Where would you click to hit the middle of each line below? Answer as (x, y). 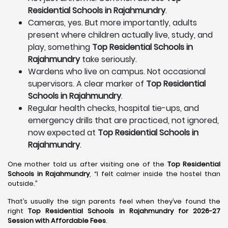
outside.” (23, 183)
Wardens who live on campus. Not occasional (117, 72)
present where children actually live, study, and (120, 35)
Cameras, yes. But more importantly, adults (112, 23)
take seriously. (109, 59)
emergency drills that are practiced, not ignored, (123, 120)
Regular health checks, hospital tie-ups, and (113, 108)
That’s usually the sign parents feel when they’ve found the (114, 201)
